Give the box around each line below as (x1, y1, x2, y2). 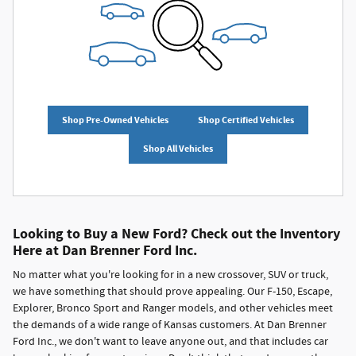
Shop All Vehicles (143, 141, 213, 155)
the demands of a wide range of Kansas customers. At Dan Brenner (13, 318, 327, 332)
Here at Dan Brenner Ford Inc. (13, 241, 197, 260)
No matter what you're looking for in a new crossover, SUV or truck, (13, 268, 328, 282)
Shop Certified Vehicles (197, 113, 294, 126)
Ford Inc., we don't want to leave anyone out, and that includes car (13, 335, 328, 349)
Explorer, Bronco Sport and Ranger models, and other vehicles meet (13, 301, 333, 315)
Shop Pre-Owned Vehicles (62, 113, 169, 126)
